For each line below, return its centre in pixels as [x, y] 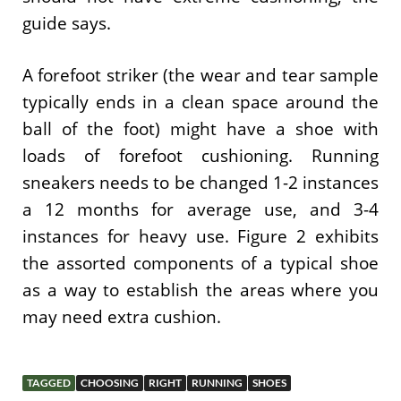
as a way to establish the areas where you [200, 290]
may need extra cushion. [122, 317]
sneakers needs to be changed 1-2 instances [200, 183]
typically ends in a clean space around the [200, 102]
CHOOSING [110, 382]
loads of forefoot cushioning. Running [200, 156]
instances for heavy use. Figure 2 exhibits [200, 237]
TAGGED [49, 382]
